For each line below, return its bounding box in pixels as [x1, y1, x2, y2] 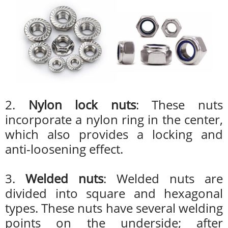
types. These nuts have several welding [5, 199, 223, 217]
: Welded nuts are [103, 170, 223, 187]
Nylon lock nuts [28, 96, 136, 113]
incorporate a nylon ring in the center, [5, 111, 223, 128]
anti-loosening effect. [5, 140, 123, 158]
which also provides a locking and [5, 126, 223, 143]
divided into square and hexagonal [5, 185, 223, 202]
